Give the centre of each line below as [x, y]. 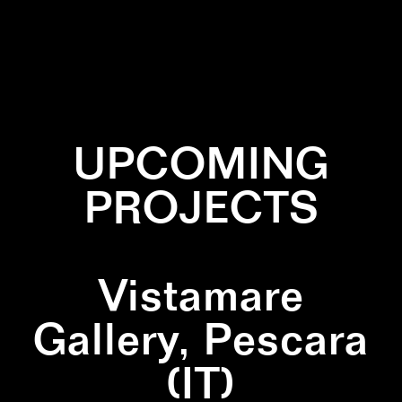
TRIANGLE [141, 77]
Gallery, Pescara [201, 338]
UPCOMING [201, 162]
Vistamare [201, 294]
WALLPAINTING [256, 77]
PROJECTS [201, 206]
